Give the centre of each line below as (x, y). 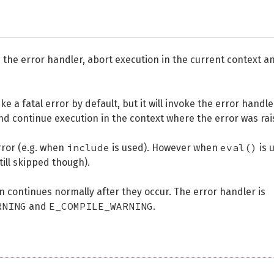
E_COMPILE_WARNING (101, 206)
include (88, 147)
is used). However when (165, 148)
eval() (239, 147)
